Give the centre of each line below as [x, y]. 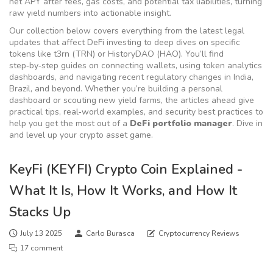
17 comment [41, 248]
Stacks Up [40, 212]
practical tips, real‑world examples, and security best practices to [136, 112]
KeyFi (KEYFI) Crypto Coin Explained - [126, 169]
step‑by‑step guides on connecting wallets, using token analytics [136, 66]
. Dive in [247, 123]
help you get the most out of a [69, 123]
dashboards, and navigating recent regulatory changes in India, [131, 77]
